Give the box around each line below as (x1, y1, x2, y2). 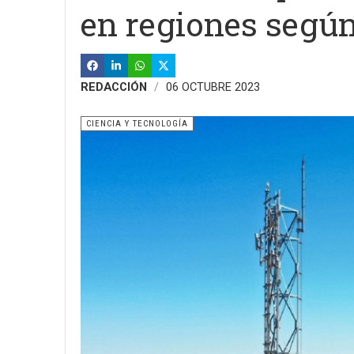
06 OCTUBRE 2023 (166, 80, 260, 94)
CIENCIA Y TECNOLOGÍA (86, 119, 188, 129)
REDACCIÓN (81, 80, 147, 94)
